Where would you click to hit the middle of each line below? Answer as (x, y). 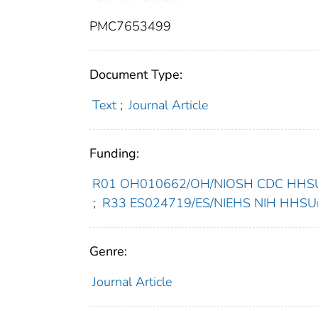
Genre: (108, 252)
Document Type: (136, 75)
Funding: (114, 154)
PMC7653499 (130, 27)
